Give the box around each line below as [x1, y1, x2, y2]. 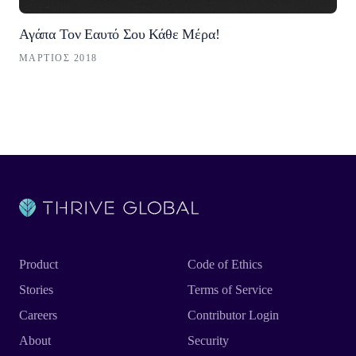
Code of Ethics [188, 257, 262, 272]
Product [19, 257, 58, 272]
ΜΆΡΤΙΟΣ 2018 [19, 52, 98, 64]
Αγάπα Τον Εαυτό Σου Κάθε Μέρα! [19, 26, 220, 43]
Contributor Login [188, 308, 279, 323]
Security [188, 334, 229, 348]
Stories [19, 283, 53, 297]
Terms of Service [188, 283, 273, 297]
